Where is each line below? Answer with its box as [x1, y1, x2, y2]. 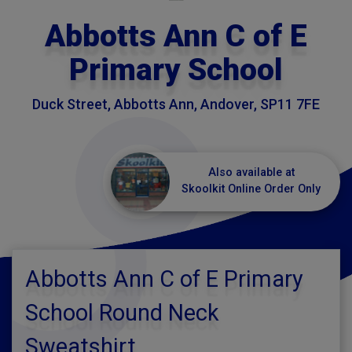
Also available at [207, 166, 295, 179]
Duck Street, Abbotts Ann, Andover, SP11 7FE [32, 96, 320, 112]
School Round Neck [25, 299, 219, 326]
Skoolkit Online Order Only [181, 182, 321, 196]
